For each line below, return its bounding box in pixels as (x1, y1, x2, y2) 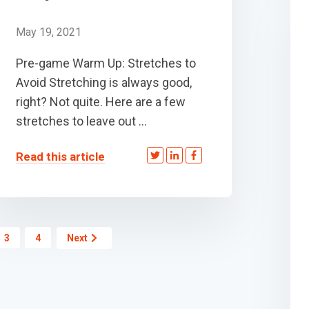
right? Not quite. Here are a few (16, 94, 186, 109)
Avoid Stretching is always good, (16, 74, 192, 90)
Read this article (16, 150, 106, 164)
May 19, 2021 (16, 25, 82, 39)
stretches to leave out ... (16, 113, 148, 128)
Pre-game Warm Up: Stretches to (16, 55, 197, 70)
